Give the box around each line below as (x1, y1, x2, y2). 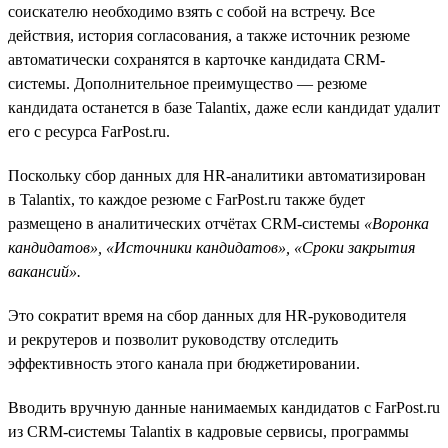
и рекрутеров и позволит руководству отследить (8, 330, 338, 348)
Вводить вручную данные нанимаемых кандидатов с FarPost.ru (8, 398, 440, 416)
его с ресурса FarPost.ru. (8, 122, 170, 140)
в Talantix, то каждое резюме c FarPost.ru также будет (8, 190, 365, 208)
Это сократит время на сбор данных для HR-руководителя (8, 306, 406, 324)
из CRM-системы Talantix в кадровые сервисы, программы (8, 422, 409, 440)
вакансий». (8, 262, 81, 280)
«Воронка (364, 214, 429, 232)
